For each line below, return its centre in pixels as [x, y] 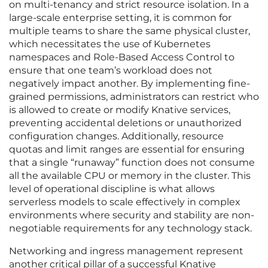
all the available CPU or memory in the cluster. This [130, 176]
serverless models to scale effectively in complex [125, 202]
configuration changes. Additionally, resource [116, 136]
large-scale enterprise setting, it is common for [120, 18]
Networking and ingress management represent [126, 251]
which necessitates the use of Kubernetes [110, 44]
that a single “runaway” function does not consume [132, 163]
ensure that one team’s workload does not [111, 71]
